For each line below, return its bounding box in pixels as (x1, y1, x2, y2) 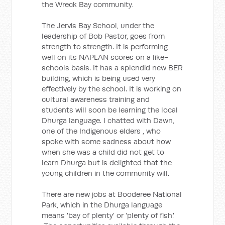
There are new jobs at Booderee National (42, 189, 182, 199)
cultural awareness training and (42, 94, 150, 104)
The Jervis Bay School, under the (42, 21, 155, 30)
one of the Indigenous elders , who (42, 126, 161, 136)
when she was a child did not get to (42, 147, 165, 157)
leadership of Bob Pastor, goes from (42, 31, 165, 41)
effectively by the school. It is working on (42, 84, 182, 93)
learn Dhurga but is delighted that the (42, 158, 172, 167)
